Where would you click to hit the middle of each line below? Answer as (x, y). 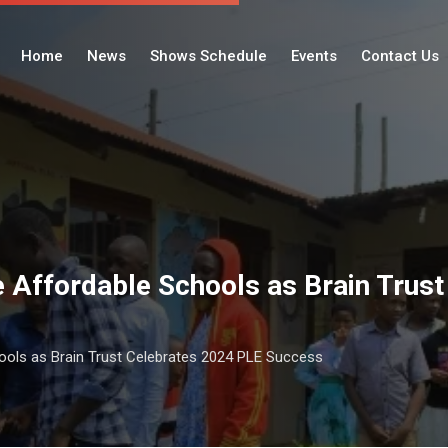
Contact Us (400, 55)
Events (314, 55)
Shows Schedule (208, 55)
